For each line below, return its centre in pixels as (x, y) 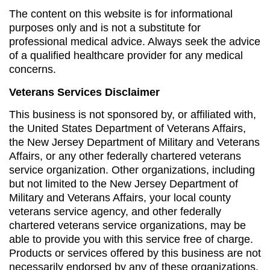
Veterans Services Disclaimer (84, 92)
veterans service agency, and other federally (115, 212)
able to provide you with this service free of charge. (131, 240)
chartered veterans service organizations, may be (127, 226)
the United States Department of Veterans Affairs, (127, 129)
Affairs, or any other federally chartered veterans (125, 156)
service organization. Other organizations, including (132, 170)
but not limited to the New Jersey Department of (124, 184)
